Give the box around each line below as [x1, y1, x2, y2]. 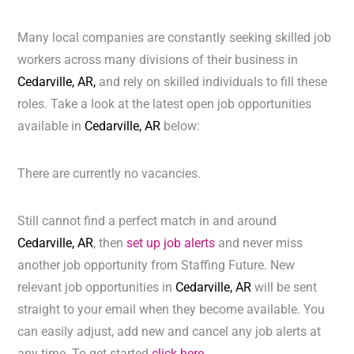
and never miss [215, 235, 303, 251]
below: [160, 119, 201, 134]
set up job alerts [126, 235, 216, 251]
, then [93, 235, 127, 251]
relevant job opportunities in [17, 280, 176, 296]
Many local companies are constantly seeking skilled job [17, 30, 332, 46]
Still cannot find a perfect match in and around [17, 213, 277, 229]
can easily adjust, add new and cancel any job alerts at [17, 324, 322, 340]
